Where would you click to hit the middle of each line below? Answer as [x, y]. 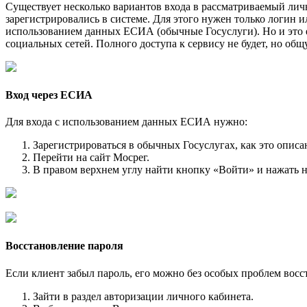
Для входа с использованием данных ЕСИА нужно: [126, 122]
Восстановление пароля [64, 246]
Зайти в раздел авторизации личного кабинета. [143, 296]
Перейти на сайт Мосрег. [91, 158]
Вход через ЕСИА [49, 95]
